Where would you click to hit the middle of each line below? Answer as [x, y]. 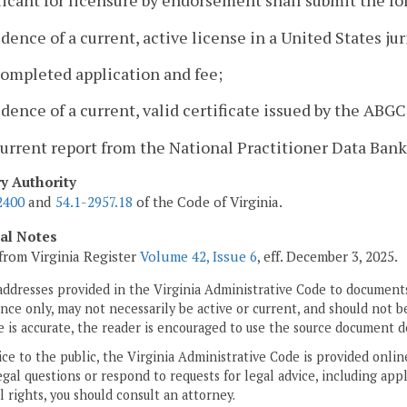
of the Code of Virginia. [208, 202]
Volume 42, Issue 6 [199, 256]
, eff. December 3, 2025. [328, 256]
